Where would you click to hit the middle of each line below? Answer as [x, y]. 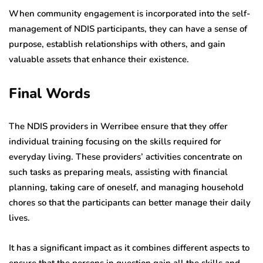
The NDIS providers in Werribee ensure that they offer [118, 127]
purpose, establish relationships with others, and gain [117, 44]
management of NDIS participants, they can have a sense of [128, 29]
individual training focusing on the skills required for [115, 142]
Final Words [50, 94]
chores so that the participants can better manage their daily [130, 203]
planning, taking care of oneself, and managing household [126, 188]
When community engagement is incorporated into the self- [129, 14]
